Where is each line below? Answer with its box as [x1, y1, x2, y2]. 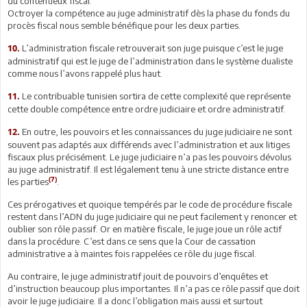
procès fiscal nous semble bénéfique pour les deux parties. [8, 19, 241, 31]
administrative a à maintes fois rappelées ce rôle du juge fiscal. [8, 247, 256, 259]
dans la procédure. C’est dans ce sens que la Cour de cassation [8, 235, 256, 247]
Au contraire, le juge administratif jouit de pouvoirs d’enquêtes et [8, 270, 268, 282]
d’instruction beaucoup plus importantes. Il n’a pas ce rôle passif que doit [8, 282, 299, 294]
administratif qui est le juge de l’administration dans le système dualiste [8, 55, 293, 66]
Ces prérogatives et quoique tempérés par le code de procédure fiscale [8, 198, 292, 210]
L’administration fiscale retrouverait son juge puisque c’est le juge [20, 42, 283, 53]
